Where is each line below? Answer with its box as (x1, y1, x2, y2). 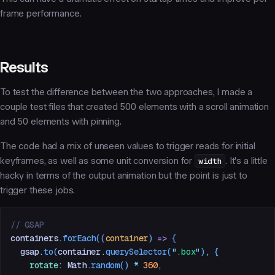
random (91, 259, 120, 271)
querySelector (105, 246, 167, 257)
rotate (10, 259, 58, 271)
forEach (63, 232, 96, 244)
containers (10, 232, 58, 244)
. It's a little (225, 155, 268, 166)
